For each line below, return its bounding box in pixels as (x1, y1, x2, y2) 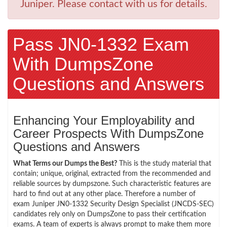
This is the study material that (117, 160, 211, 167)
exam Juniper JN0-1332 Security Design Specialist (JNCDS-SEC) (13, 200, 214, 208)
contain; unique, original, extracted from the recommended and (13, 170, 211, 177)
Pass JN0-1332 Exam (13, 33, 189, 55)
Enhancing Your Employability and (13, 113, 195, 127)
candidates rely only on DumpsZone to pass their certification (13, 210, 206, 218)
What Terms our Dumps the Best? (13, 160, 117, 167)
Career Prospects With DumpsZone (13, 126, 204, 140)
